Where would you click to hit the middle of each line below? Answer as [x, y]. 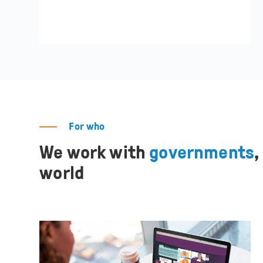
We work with [95, 153]
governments [202, 153]
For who [87, 127]
